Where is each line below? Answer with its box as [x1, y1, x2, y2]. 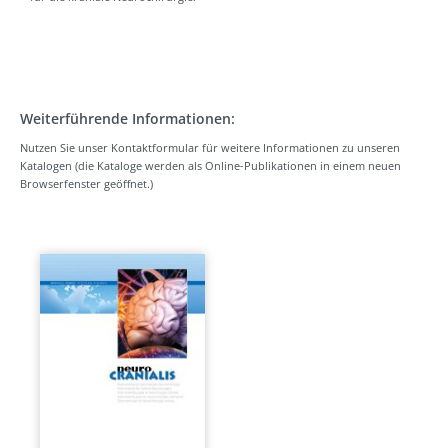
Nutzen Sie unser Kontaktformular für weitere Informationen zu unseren [20, 140, 400, 156]
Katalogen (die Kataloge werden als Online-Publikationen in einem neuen [20, 158, 401, 174]
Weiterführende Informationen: [20, 109, 235, 129]
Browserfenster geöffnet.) [20, 176, 153, 192]
